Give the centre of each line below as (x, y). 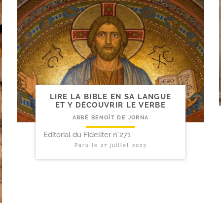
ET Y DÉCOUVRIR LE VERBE (110, 105)
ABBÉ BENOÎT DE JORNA (110, 117)
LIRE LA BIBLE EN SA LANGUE (110, 96)
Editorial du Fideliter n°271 (87, 134)
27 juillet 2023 (124, 145)
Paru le (88, 145)
